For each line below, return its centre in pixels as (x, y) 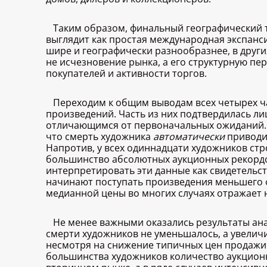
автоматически (189, 137)
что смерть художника (100, 137)
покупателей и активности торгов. (126, 74)
